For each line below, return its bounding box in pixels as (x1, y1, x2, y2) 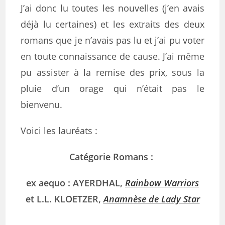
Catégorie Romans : (69, 151, 156, 163)
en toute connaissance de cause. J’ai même (21, 50, 204, 62)
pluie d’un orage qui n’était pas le (21, 82, 204, 94)
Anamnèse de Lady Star (103, 193, 200, 205)
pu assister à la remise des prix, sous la (21, 66, 204, 78)
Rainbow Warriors (125, 177, 199, 189)
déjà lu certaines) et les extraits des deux (21, 18, 204, 30)
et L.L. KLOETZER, (25, 193, 103, 205)
